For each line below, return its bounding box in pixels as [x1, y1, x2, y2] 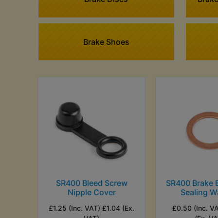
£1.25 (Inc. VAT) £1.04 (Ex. [49, 203, 135, 212]
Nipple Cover [67, 187, 116, 197]
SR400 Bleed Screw [55, 178, 127, 188]
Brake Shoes [83, 36, 129, 47]
